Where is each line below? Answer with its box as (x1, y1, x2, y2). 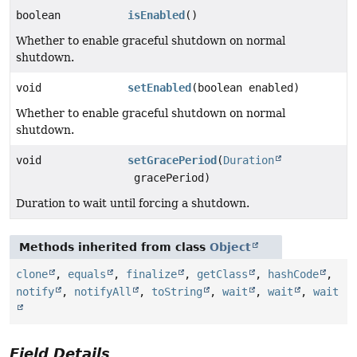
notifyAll (74, 284, 131, 298)
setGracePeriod (127, 153, 217, 167)
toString (151, 284, 202, 298)
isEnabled (127, 8, 185, 22)
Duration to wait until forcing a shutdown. (16, 196, 249, 210)
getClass (197, 267, 248, 280)
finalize (126, 267, 177, 280)
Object (210, 240, 251, 253)
